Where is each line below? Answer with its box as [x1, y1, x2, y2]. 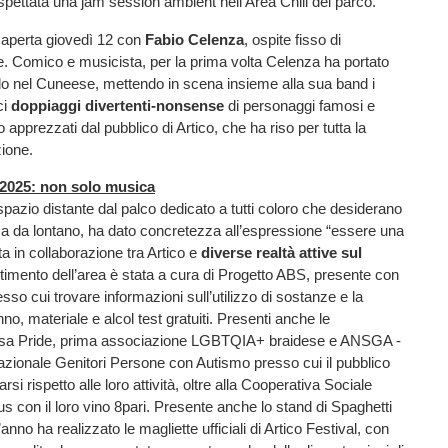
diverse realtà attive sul [201, 243, 362, 261]
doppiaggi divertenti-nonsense [11, 96, 224, 114]
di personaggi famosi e [224, 96, 375, 114]
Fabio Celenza [145, 30, 244, 48]
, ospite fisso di [244, 30, 341, 48]
